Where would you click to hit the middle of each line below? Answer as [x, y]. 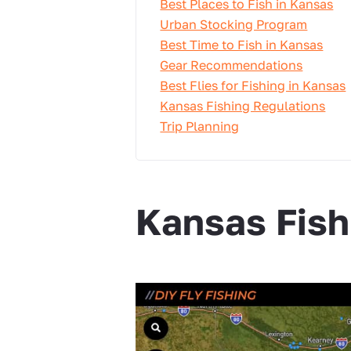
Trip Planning [200, 126]
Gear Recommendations [232, 65]
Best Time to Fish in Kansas [242, 45]
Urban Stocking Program [234, 24]
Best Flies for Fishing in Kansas [253, 85]
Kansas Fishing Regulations [243, 106]
